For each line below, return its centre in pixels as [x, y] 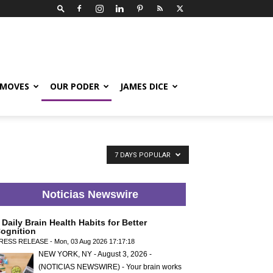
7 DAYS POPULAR [144, 155]
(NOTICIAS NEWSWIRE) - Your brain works [110, 267]
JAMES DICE [144, 86]
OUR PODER [75, 86]
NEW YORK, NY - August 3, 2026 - [95, 254]
